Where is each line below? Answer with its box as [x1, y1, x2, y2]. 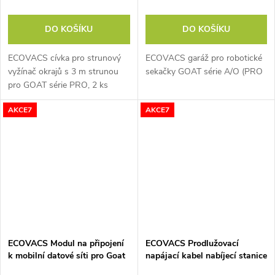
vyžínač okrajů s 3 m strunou [8, 66, 118, 78]
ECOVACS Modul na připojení [8, 237, 124, 249]
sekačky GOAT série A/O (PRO [145, 66, 263, 78]
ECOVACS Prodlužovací [145, 237, 239, 249]
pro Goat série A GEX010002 [145, 261, 258, 274]
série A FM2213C [8, 261, 75, 274]
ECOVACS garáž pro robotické [145, 52, 262, 64]
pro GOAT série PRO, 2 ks [8, 79, 108, 91]
